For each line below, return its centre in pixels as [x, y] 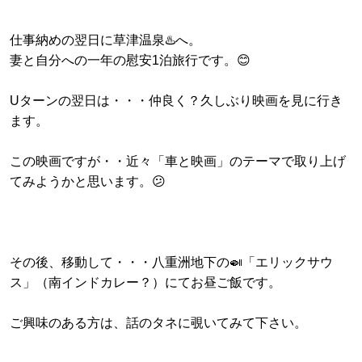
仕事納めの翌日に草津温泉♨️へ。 [105, 40]
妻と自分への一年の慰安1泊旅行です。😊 [130, 60]
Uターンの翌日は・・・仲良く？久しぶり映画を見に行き [176, 100]
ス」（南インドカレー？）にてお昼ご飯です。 [145, 282]
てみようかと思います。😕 [88, 181]
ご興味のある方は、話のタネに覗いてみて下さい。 [158, 322]
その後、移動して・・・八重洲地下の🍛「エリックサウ [171, 262]
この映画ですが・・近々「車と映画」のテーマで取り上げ [178, 161]
